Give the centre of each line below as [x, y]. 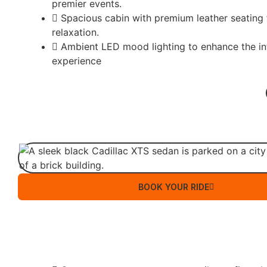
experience [77, 61]
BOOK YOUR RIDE [173, 187]
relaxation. [75, 32]
